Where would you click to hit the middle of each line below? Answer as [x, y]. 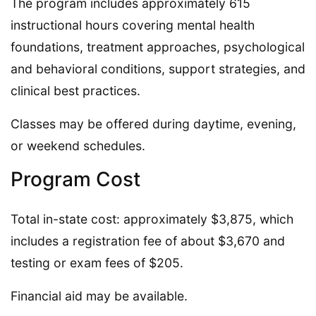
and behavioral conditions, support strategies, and [158, 68]
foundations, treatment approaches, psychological [158, 47]
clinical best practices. [75, 90]
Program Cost [75, 179]
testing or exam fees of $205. [97, 262]
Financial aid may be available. [99, 296]
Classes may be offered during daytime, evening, [153, 123]
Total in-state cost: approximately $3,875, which [152, 219]
